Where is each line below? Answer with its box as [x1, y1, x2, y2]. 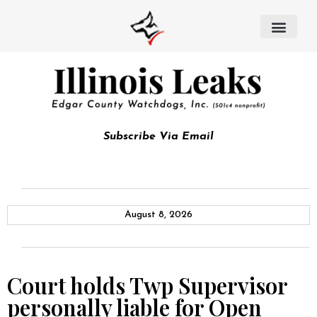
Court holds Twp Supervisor [7, 270, 287, 300]
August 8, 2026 [125, 209, 192, 220]
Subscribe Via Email [103, 131, 214, 142]
